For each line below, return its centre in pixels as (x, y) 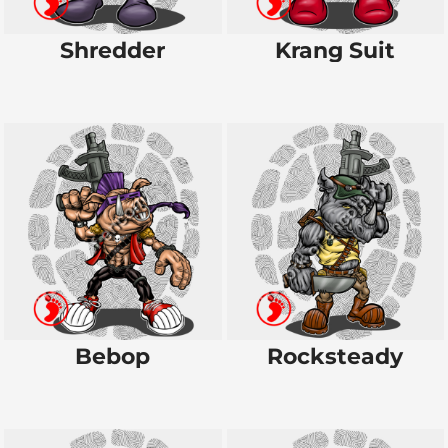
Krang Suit (335, 50)
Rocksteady (335, 356)
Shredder (113, 50)
